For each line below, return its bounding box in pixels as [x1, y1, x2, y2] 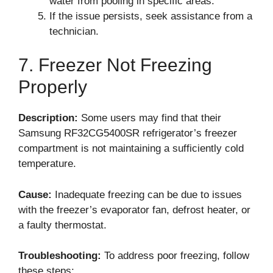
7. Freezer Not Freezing [18, 55, 212, 75]
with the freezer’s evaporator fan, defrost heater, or [18, 204, 250, 216]
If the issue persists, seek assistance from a [49, 10, 252, 22]
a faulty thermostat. [18, 219, 107, 231]
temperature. [18, 158, 76, 169]
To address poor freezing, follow [101, 250, 249, 261]
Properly [18, 77, 87, 97]
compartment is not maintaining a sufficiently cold [18, 143, 244, 154]
